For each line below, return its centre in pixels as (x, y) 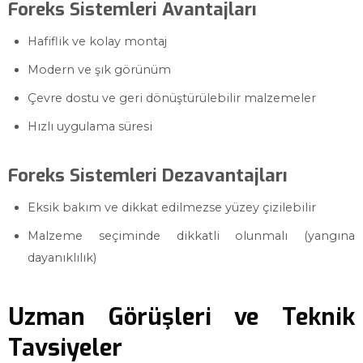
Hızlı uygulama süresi (90, 126)
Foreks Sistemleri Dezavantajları (148, 175)
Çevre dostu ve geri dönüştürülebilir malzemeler (172, 98)
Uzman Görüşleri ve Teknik (181, 317)
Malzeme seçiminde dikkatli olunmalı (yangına (191, 236)
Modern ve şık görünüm (99, 70)
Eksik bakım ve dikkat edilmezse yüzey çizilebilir (172, 207)
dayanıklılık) (62, 258)
